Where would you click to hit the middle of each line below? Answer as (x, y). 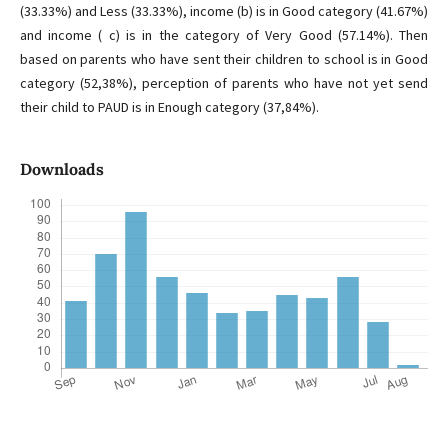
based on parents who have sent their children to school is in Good (224, 58)
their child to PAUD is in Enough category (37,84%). (169, 106)
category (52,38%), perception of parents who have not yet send (224, 82)
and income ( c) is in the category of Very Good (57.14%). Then (224, 34)
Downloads (61, 169)
